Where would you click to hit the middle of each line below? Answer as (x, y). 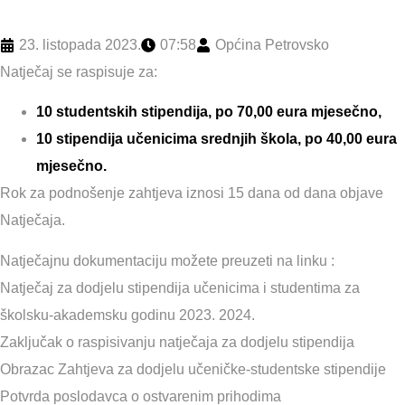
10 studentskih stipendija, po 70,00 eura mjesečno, (209, 112)
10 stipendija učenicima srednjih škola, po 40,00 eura (217, 139)
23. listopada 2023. (80, 45)
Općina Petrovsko (272, 45)
